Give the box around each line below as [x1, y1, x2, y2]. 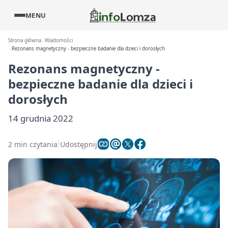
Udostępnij [60, 139, 97, 149]
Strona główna [8, 37, 41, 44]
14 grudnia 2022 [8, 112, 73, 124]
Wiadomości [45, 37, 73, 44]
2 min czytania [8, 139, 58, 149]
